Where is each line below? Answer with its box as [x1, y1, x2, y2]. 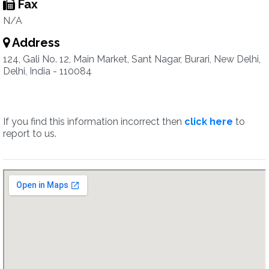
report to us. [3, 128, 56, 139]
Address [10, 35, 60, 50]
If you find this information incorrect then [3, 116, 184, 127]
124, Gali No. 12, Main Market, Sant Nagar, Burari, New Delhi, [3, 53, 261, 65]
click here [184, 116, 233, 127]
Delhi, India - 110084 [3, 65, 92, 77]
